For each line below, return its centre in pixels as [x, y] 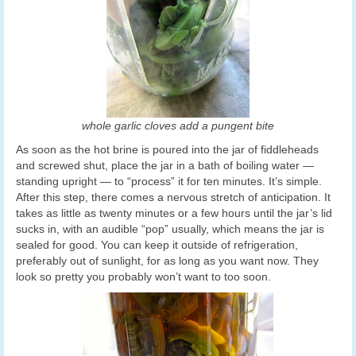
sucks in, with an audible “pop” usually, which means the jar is [170, 228]
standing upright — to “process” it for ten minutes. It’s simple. [169, 181]
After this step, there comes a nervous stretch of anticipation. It [173, 197]
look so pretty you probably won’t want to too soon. [143, 276]
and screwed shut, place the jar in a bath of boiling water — [165, 165]
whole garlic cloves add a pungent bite [178, 125]
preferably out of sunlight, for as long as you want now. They [167, 260]
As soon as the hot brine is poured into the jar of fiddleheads [167, 149]
